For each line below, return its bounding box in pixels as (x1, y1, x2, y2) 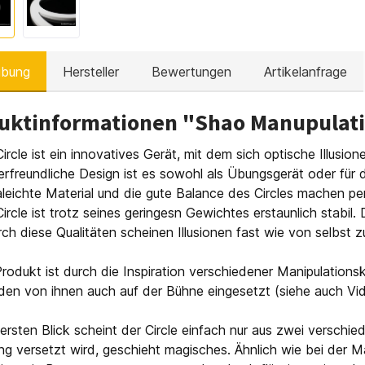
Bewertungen (152, 64, 231, 80)
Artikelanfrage (264, 64, 347, 80)
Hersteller (63, 64, 119, 80)
